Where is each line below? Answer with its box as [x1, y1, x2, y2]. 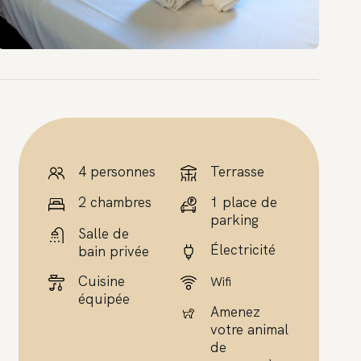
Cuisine [78, 272, 126, 290]
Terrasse [210, 162, 265, 180]
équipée [78, 289, 131, 308]
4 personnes [78, 162, 156, 180]
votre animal [210, 321, 289, 339]
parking [210, 211, 259, 230]
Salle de [78, 224, 130, 243]
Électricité [210, 241, 276, 259]
